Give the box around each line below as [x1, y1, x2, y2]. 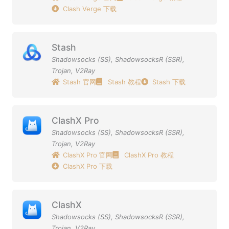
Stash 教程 [107, 77, 141, 86]
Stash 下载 [152, 77, 186, 86]
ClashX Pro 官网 [63, 150, 113, 159]
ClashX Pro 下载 [63, 162, 113, 170]
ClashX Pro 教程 [124, 150, 174, 159]
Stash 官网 [63, 77, 97, 86]
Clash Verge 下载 [63, 4, 117, 13]
